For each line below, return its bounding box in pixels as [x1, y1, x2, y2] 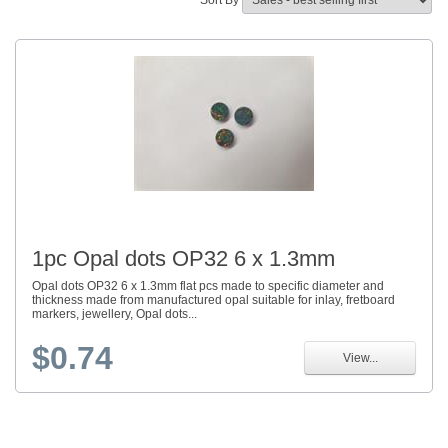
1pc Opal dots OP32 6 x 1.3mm [32, 246, 335, 272]
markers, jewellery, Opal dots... [32, 307, 197, 322]
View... [342, 351, 378, 366]
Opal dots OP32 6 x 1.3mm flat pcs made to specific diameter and [32, 279, 384, 294]
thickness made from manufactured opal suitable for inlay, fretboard [32, 293, 395, 308]
